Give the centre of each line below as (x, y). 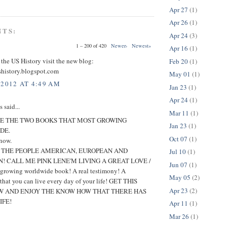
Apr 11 (179, 203)
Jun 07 (178, 164)
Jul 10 (178, 152)
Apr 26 (179, 23)
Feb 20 (179, 61)
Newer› (119, 46)
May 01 (180, 74)
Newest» (141, 46)
